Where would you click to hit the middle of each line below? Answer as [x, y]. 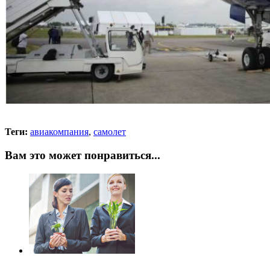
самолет [110, 132]
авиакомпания [59, 132]
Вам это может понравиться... [83, 155]
